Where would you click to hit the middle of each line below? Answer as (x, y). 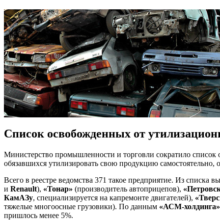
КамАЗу (18, 197)
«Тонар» (58, 189)
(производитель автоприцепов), (128, 189)
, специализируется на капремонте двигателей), (114, 197)
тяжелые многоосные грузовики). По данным (82, 206)
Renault (24, 189)
